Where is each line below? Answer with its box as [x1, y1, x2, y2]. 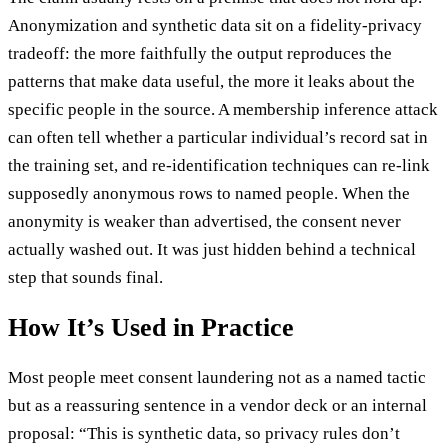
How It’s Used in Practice [8, 312, 294, 342]
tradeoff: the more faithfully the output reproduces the [8, 43, 392, 63]
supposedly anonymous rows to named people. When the [8, 183, 410, 203]
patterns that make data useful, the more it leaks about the [8, 71, 415, 91]
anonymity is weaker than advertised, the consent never [8, 211, 401, 231]
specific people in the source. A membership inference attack [8, 99, 438, 119]
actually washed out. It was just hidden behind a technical [8, 239, 416, 259]
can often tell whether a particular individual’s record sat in [8, 127, 428, 147]
